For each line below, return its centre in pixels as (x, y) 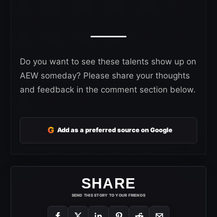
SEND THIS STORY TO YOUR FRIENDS (108, 195)
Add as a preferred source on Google (115, 130)
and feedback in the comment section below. (108, 89)
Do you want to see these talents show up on (108, 61)
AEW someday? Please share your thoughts (105, 75)
